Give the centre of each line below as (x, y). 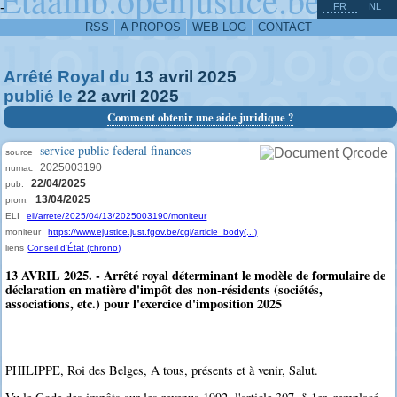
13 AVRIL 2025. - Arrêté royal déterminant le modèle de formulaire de (196, 275)
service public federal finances (116, 150)
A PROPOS (151, 27)
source (19, 152)
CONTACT (285, 27)
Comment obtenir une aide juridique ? (200, 117)
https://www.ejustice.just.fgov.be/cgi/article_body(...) (153, 232)
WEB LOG (219, 27)
